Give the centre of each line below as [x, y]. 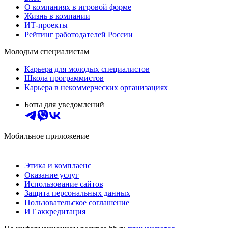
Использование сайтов [64, 184]
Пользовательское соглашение [77, 202]
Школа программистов [64, 78]
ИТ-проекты [46, 25]
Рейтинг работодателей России [79, 34]
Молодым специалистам [47, 51]
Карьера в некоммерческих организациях [96, 87]
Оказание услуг [52, 175]
